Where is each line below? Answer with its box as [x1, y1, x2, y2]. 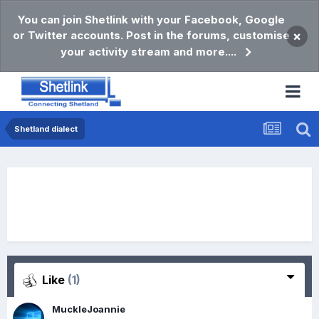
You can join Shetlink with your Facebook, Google [17, 13, 285, 26]
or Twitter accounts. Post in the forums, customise [12, 28, 290, 42]
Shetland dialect [14, 124, 78, 134]
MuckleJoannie [52, 303, 125, 315]
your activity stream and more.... [61, 45, 236, 58]
